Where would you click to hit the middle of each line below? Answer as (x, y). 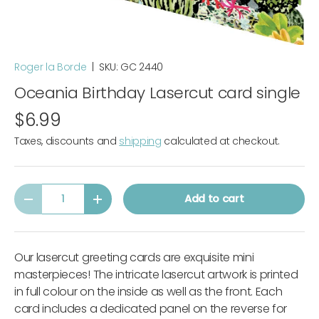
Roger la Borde (51, 67)
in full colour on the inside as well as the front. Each (148, 292)
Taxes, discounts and (67, 141)
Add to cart (214, 199)
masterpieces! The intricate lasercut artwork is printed (156, 275)
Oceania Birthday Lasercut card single (157, 93)
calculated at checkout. (221, 141)
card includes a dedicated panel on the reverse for (151, 309)
